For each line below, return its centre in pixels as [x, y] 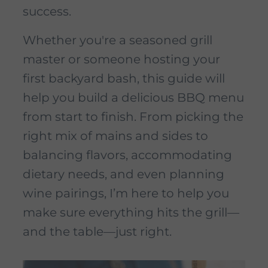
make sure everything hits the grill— [131, 213]
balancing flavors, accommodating [127, 155]
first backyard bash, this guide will [124, 79]
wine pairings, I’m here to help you [126, 194]
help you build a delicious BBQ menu [133, 98]
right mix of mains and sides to [115, 136]
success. [47, 12]
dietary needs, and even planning [124, 174]
